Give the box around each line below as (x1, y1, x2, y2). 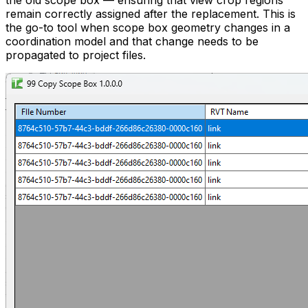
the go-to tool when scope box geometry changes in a (5, 21, 290, 35)
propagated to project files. (5, 48, 146, 63)
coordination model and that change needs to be (5, 34, 258, 49)
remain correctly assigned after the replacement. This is (5, 7, 296, 21)
